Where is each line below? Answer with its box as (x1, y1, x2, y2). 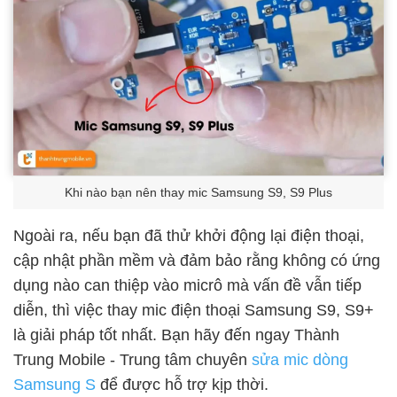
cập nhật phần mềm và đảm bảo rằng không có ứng (13, 251, 380, 269)
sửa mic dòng (252, 350, 348, 369)
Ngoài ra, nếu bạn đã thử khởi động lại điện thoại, (13, 226, 364, 245)
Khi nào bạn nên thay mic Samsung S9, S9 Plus (65, 185, 332, 199)
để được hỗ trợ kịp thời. (96, 375, 269, 393)
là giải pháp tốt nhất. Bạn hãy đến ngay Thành (13, 325, 339, 344)
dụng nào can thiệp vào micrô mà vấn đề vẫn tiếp (13, 276, 362, 294)
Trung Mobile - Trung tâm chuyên (13, 350, 252, 369)
